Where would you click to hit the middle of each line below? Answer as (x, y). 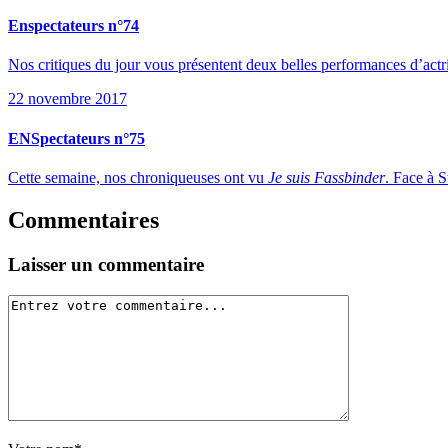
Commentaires (83, 219)
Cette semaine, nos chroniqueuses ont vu (138, 177)
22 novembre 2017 (67, 99)
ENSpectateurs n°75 (76, 138)
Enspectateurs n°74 (73, 26)
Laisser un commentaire (106, 264)
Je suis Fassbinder (326, 177)
